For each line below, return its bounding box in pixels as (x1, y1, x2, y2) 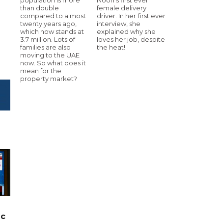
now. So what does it (20, 58, 86, 67)
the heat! (97, 43, 125, 51)
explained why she (97, 27, 156, 35)
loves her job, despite (97, 35, 165, 43)
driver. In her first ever (97, 11, 165, 20)
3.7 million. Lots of (20, 35, 75, 43)
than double (20, 3, 59, 12)
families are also (20, 43, 71, 51)
